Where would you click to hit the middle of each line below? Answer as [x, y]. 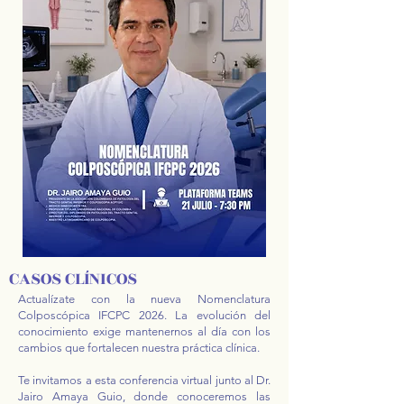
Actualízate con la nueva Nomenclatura [144, 299]
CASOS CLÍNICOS [73, 279]
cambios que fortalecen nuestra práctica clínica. [139, 348]
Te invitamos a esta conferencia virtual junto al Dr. [144, 380]
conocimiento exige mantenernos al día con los [144, 331]
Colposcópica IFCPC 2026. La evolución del [144, 315]
